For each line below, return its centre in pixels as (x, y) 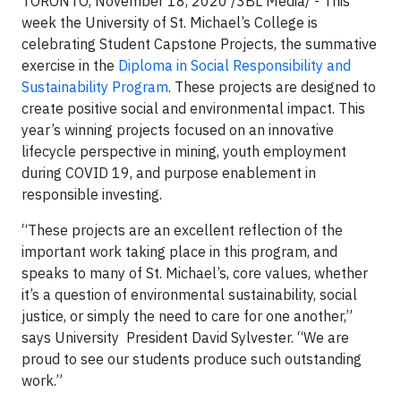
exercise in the (70, 65)
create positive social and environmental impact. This (193, 108)
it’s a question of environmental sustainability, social (189, 294)
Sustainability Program (95, 87)
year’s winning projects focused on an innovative (178, 130)
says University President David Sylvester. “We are (185, 337)
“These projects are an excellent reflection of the (182, 230)
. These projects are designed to (272, 87)
